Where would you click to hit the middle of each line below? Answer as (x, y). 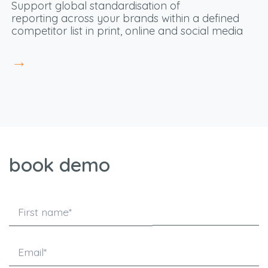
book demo (60, 165)
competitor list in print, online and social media (127, 31)
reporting (36, 19)
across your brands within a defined (150, 19)
